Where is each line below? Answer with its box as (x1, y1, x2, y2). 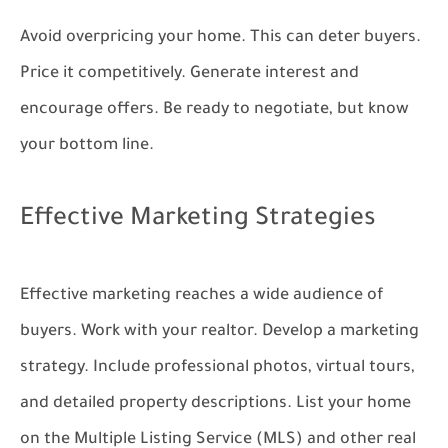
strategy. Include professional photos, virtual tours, (20, 359, 415, 377)
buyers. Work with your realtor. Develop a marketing (20, 323, 419, 341)
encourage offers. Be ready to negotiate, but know (20, 101, 409, 119)
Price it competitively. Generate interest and (20, 65, 359, 83)
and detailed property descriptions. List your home (20, 395, 411, 413)
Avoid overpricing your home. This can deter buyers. (20, 29, 421, 47)
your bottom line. (20, 137, 154, 155)
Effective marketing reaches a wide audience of (20, 287, 383, 305)
